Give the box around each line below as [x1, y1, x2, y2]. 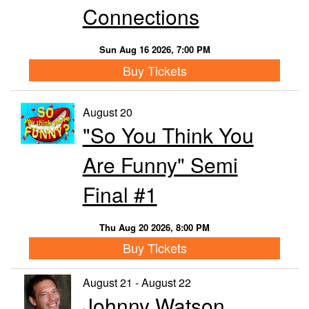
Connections [82, 1, 199, 32]
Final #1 [82, 179, 157, 209]
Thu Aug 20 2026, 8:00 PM [99, 220, 210, 234]
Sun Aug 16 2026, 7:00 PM [99, 43, 210, 57]
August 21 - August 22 [82, 274, 191, 290]
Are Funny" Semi [82, 149, 238, 179]
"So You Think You [82, 119, 254, 150]
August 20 [82, 103, 132, 120]
